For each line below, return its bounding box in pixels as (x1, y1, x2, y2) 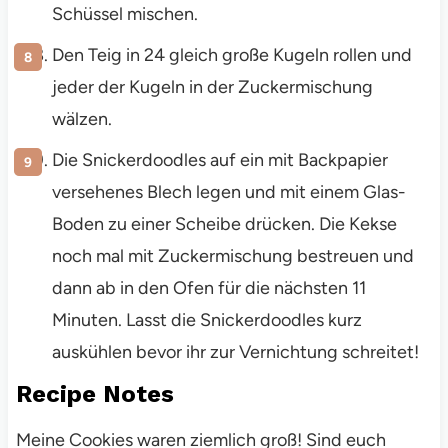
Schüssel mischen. (51, 3, 198, 26)
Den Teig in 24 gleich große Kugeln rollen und (51, 44, 412, 67)
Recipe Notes (15, 380, 174, 409)
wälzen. (51, 108, 112, 131)
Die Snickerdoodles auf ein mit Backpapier (51, 149, 388, 172)
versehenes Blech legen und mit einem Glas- (51, 181, 406, 204)
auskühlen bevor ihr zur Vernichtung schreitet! (51, 341, 419, 364)
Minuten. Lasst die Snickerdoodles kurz (51, 309, 362, 332)
